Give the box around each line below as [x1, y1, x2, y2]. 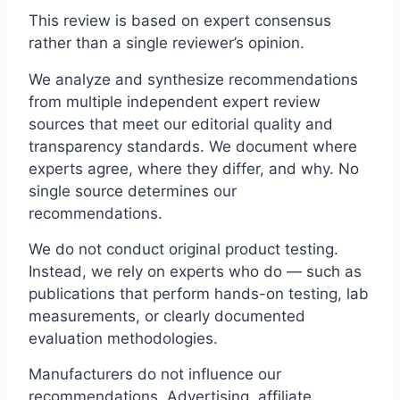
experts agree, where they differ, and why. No [29, 159, 359, 178]
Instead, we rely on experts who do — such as [29, 262, 362, 280]
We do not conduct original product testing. [29, 239, 338, 258]
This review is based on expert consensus [29, 12, 331, 30]
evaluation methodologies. [29, 329, 218, 347]
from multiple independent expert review [29, 92, 321, 111]
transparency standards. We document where [29, 137, 357, 155]
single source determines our [29, 181, 237, 200]
